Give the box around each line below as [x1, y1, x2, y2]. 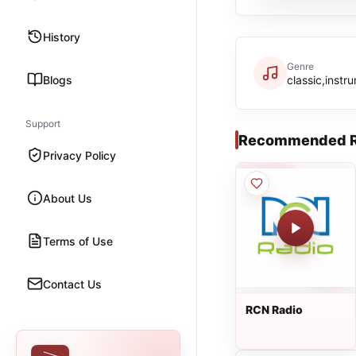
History [43, 29, 80, 44]
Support [25, 118, 60, 130]
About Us [43, 191, 92, 205]
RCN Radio [246, 303, 303, 316]
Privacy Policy [43, 148, 116, 162]
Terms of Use [43, 234, 113, 248]
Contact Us [43, 277, 102, 291]
